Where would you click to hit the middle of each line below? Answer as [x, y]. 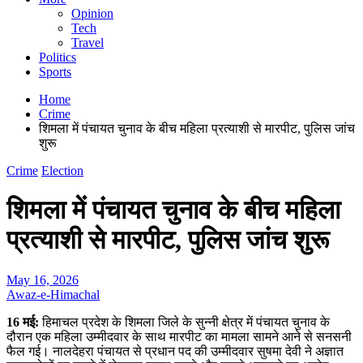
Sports [55, 72]
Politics [58, 57]
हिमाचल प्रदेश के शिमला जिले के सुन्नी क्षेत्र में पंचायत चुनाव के [186, 322]
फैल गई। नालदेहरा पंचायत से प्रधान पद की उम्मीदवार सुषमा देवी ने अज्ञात [175, 351]
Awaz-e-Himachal [53, 294]
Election [62, 171]
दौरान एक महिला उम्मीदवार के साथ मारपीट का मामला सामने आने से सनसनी [179, 336]
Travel [88, 43]
